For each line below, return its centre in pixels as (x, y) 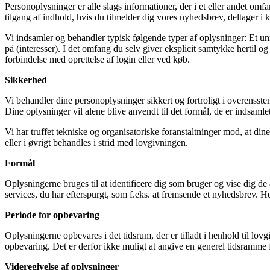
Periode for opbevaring (52, 215)
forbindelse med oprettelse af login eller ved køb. (97, 59)
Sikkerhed (26, 80)
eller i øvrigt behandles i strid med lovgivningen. (96, 142)
